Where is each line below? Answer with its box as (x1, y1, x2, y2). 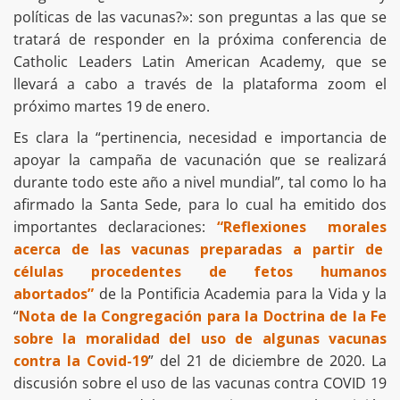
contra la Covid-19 (13, 351, 148, 371)
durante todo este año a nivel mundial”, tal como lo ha (13, 172, 387, 193)
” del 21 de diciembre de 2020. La (148, 351, 387, 371)
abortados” (13, 284, 94, 304)
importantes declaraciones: (13, 217, 217, 237)
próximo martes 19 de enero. (13, 96, 210, 117)
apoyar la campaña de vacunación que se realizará (13, 150, 387, 171)
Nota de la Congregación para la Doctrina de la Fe (19, 306, 387, 327)
